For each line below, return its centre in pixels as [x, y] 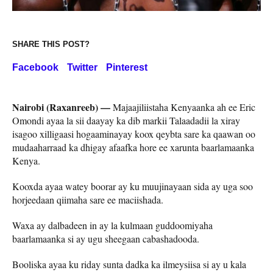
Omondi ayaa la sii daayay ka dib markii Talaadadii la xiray [126, 121]
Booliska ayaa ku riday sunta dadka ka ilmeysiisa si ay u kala [129, 264]
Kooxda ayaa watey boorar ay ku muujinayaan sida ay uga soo [133, 186]
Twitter [82, 68]
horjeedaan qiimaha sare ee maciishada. [88, 200]
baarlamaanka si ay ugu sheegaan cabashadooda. [106, 239]
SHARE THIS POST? [51, 44]
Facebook [35, 68]
